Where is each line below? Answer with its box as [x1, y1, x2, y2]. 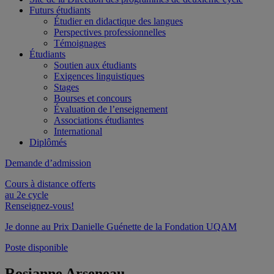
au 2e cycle [5, 190, 48, 200]
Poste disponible [5, 242, 68, 253]
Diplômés [29, 137, 67, 147]
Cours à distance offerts [5, 179, 95, 189]
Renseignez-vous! [5, 201, 74, 211]
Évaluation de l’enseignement [54, 104, 168, 114]
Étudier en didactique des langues [54, 16, 183, 26]
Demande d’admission [5, 158, 91, 168]
